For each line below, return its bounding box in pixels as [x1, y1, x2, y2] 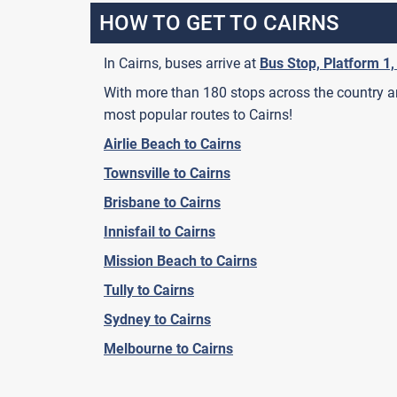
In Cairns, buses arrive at [104, 55, 260, 72]
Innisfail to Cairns [104, 223, 215, 240]
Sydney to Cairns [104, 311, 211, 328]
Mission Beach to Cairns [104, 253, 257, 269]
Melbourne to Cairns [104, 340, 233, 357]
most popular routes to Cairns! [104, 106, 292, 123]
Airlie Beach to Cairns [104, 136, 241, 152]
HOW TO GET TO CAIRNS [99, 11, 339, 35]
